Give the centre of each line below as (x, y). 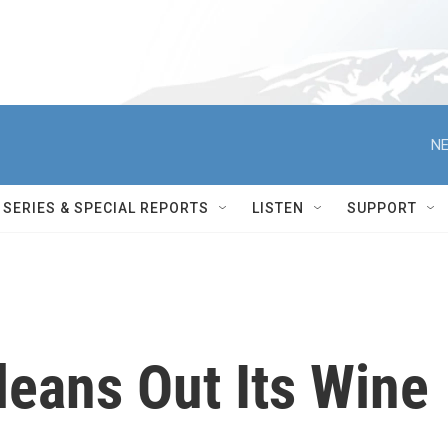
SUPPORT (382, 208)
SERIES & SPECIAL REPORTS (106, 208)
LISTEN (278, 208)
